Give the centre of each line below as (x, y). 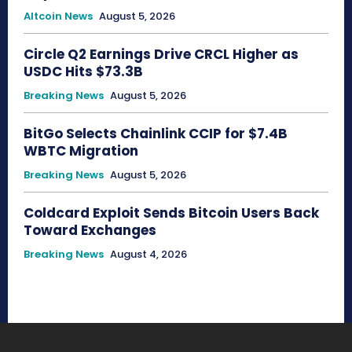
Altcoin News (58, 16)
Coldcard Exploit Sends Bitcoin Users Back (171, 213)
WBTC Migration (82, 151)
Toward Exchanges (90, 231)
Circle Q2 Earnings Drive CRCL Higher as (161, 55)
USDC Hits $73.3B (83, 72)
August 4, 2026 (148, 255)
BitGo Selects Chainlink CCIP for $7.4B (156, 134)
